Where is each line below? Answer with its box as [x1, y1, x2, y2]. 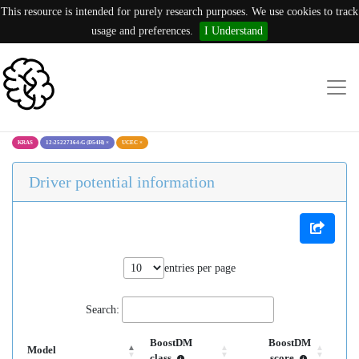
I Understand [204, 25, 263, 37]
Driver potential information [29, 173, 215, 191]
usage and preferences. [91, 25, 193, 37]
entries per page [164, 262, 236, 274]
